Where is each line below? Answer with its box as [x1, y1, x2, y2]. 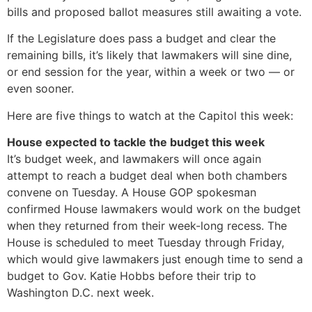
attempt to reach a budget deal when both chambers [7, 169, 287, 183]
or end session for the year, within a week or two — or [7, 65, 295, 79]
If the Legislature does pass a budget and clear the [7, 31, 276, 46]
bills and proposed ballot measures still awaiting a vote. [7, 4, 302, 19]
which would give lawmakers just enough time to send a [7, 252, 303, 267]
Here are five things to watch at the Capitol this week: [7, 108, 293, 123]
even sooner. [7, 81, 74, 96]
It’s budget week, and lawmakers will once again [7, 152, 261, 166]
